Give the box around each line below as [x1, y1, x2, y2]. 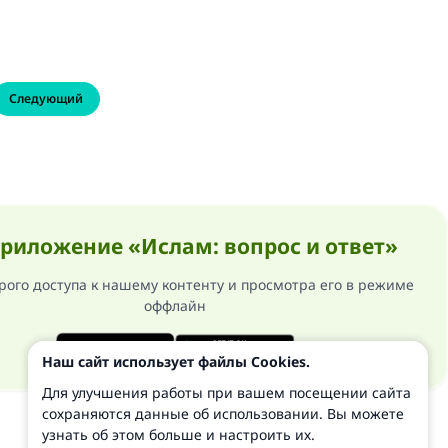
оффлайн [143, 296, 206, 315]
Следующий [9, 90, 83, 107]
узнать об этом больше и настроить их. [42, 425, 315, 444]
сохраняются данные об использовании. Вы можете [42, 404, 404, 423]
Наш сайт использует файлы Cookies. [42, 352, 310, 372]
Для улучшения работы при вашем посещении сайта [42, 383, 411, 402]
